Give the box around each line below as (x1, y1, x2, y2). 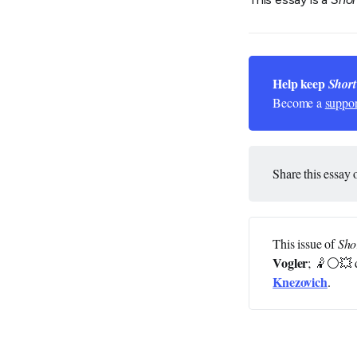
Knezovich (273, 273, 328, 292)
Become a (273, 94, 325, 112)
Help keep (273, 74, 328, 93)
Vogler (273, 253, 308, 273)
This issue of (273, 235, 338, 253)
